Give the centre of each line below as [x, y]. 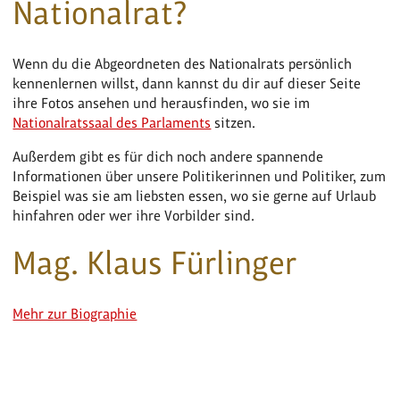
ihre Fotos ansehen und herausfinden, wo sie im [162, 103]
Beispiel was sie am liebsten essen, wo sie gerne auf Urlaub [195, 196]
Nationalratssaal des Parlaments [112, 122]
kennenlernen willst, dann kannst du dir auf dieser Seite [187, 83]
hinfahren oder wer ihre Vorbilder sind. [134, 215]
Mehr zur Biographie [75, 313]
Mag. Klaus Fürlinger [155, 262]
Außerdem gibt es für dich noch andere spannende [168, 156]
